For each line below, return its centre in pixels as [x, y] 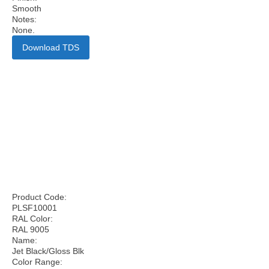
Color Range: [37, 262]
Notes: [24, 19]
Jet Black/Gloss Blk [48, 251]
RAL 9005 [31, 229]
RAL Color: [32, 219]
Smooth [27, 8]
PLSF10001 [35, 208]
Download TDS [51, 47]
